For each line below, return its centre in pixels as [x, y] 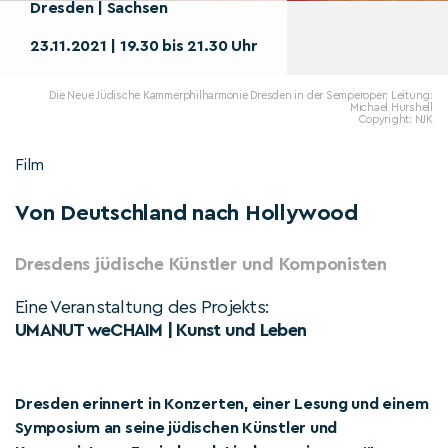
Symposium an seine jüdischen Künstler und [176, 428]
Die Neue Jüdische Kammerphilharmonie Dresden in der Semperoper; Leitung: [241, 95]
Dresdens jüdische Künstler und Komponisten [201, 264]
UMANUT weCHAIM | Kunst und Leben [161, 330]
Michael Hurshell [391, 107]
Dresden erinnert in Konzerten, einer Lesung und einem [222, 404]
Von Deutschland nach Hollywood [186, 213]
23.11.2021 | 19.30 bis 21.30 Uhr [144, 46]
